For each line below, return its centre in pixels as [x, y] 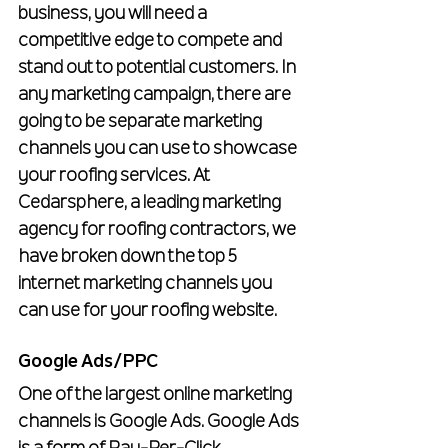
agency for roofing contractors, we [158, 230]
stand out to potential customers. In [158, 68]
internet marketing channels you [146, 284]
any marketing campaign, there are [156, 95]
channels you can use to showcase [159, 149]
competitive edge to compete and [151, 41]
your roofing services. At [115, 176]
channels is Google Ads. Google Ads [160, 422]
